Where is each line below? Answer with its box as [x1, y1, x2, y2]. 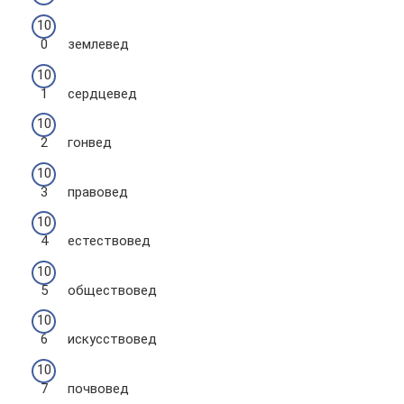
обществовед [68, 281, 157, 298]
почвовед [68, 380, 129, 397]
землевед [68, 36, 129, 52]
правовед [68, 183, 128, 200]
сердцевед [68, 85, 137, 102]
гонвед [68, 134, 112, 151]
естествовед [68, 233, 151, 249]
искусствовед [68, 331, 157, 347]
